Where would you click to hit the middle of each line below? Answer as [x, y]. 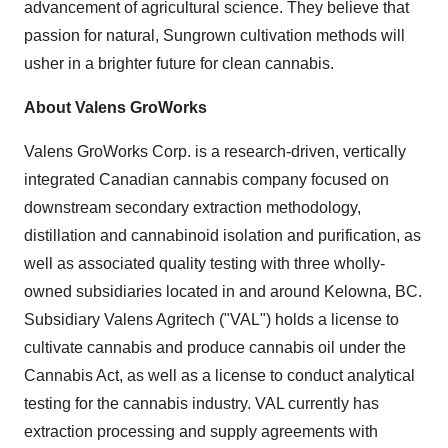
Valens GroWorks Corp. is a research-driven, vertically [215, 151]
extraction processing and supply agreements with [201, 431]
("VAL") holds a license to [307, 319]
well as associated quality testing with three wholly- [204, 263]
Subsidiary [64, 319]
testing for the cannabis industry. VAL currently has [201, 403]
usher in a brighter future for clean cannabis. [179, 63]
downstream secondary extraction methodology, [192, 207]
